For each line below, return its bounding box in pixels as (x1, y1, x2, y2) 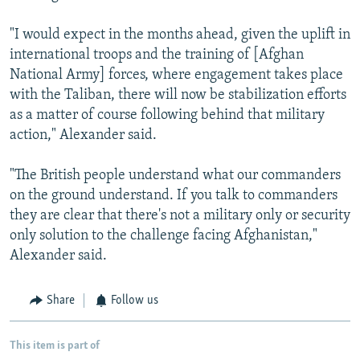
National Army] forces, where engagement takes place (10, 67, 343, 84)
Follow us (111, 294, 158, 308)
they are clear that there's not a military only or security (10, 208, 350, 224)
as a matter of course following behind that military (10, 108, 325, 124)
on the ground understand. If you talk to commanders (10, 188, 337, 204)
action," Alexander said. (10, 128, 157, 144)
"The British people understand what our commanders (10, 168, 341, 184)
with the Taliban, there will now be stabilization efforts (10, 88, 346, 104)
